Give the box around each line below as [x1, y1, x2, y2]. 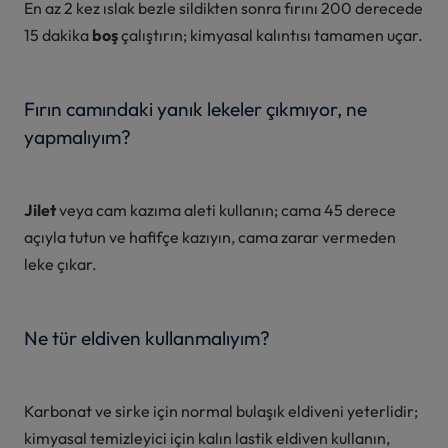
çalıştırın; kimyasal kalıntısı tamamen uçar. [121, 24, 423, 45]
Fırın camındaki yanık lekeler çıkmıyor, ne [24, 96, 367, 121]
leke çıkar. [24, 253, 97, 274]
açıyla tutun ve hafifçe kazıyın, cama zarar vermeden [24, 226, 396, 247]
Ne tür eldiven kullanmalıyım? [24, 325, 270, 350]
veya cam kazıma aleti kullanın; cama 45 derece [59, 199, 396, 220]
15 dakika [24, 24, 92, 45]
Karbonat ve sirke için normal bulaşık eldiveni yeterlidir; [24, 400, 418, 421]
